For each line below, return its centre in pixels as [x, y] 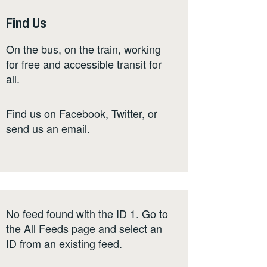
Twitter [127, 113]
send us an [34, 128]
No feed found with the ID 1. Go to [87, 214]
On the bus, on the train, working [83, 49]
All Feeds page [60, 229]
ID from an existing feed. [64, 243]
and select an [129, 229]
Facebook [82, 113]
